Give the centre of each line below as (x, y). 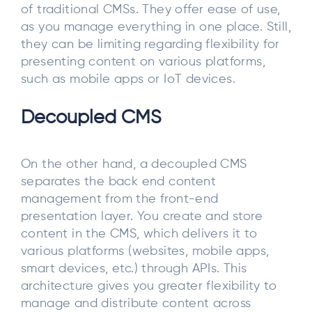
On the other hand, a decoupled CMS (134, 164)
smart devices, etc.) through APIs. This (134, 268)
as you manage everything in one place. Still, (156, 27)
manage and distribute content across (136, 303)
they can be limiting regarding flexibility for (150, 44)
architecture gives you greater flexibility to (149, 286)
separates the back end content (118, 181)
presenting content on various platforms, (143, 62)
